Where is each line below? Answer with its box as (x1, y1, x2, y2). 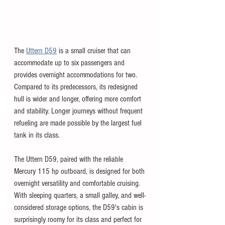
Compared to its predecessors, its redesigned (14, 82, 140, 92)
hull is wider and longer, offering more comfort (14, 94, 143, 104)
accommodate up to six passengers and (14, 58, 127, 68)
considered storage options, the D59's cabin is (14, 203, 145, 212)
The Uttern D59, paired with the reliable (14, 155, 125, 164)
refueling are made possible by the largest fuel (14, 119, 144, 128)
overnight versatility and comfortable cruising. (14, 179, 142, 188)
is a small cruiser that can (57, 46, 133, 56)
